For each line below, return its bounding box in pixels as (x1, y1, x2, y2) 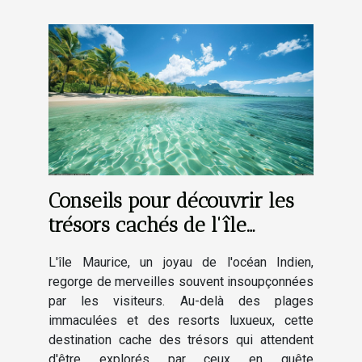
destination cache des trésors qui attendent (48, 331, 314, 347)
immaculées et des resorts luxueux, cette (48, 312, 314, 328)
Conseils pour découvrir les (48, 187, 294, 213)
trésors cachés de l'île (48, 212, 246, 237)
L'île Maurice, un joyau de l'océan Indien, (48, 254, 314, 270)
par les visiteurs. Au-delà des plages (48, 293, 314, 309)
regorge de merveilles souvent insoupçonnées (48, 273, 314, 289)
